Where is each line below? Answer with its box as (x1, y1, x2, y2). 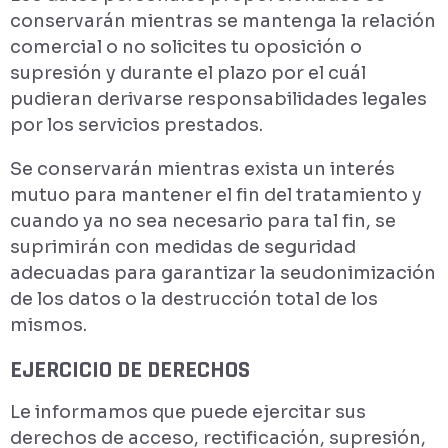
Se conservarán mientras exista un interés (10, 158, 395, 180)
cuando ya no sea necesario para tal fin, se (10, 210, 396, 232)
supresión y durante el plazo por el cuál (10, 62, 366, 84)
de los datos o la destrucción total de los (10, 288, 378, 310)
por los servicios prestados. (10, 114, 263, 136)
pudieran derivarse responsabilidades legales (10, 88, 427, 110)
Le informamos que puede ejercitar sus (10, 401, 366, 423)
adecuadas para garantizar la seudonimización (10, 262, 436, 284)
